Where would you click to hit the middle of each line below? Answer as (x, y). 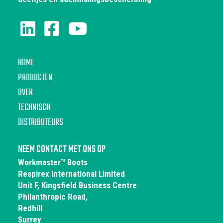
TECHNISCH (34, 108)
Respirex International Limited (71, 174)
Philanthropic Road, (53, 197)
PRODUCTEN (35, 78)
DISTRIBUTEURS (40, 123)
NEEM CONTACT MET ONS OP (61, 150)
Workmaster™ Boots (53, 163)
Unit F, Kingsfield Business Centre (77, 185)
